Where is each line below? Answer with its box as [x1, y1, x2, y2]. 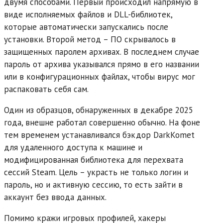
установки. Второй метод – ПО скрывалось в [4, 33, 176, 45]
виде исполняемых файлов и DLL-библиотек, [4, 8, 172, 20]
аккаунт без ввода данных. [4, 191, 109, 203]
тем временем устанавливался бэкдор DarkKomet [4, 129, 195, 140]
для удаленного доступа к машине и [4, 141, 142, 153]
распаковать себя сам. [4, 83, 91, 95]
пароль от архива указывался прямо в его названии [4, 58, 199, 70]
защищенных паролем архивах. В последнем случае [4, 46, 199, 57]
